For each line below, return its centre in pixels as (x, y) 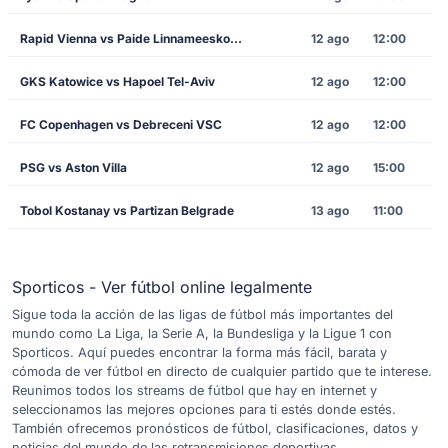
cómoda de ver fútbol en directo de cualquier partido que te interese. (222, 371)
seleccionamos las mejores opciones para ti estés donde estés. (204, 409)
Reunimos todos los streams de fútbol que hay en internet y (194, 390)
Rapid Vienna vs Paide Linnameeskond (236, 38)
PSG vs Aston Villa (73, 167)
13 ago (330, 210)
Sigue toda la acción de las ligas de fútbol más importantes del (202, 314)
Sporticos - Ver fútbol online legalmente (162, 286)
